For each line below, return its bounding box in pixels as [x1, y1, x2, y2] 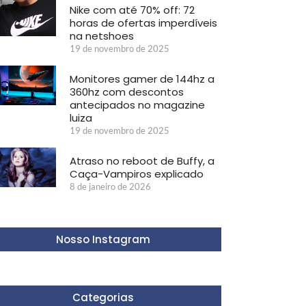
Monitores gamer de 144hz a [69, 71, 214, 86]
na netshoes [69, 28, 134, 43]
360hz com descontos [69, 84, 184, 99]
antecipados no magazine [69, 97, 205, 112]
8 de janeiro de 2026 [69, 180, 151, 192]
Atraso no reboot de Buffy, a [69, 153, 214, 168]
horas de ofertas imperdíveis [69, 15, 217, 30]
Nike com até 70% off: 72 [69, 2, 195, 17]
